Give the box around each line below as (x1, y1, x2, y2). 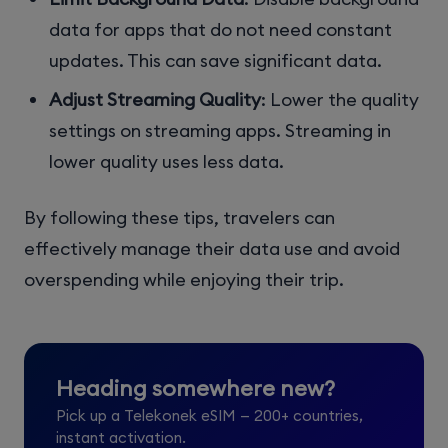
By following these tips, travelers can (24, 205, 335, 229)
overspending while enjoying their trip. (24, 267, 344, 291)
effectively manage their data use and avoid (24, 236, 400, 260)
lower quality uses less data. (49, 149, 285, 173)
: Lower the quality (261, 87, 420, 111)
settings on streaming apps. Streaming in (49, 118, 392, 142)
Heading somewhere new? (56, 373, 335, 402)
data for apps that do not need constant (49, 18, 393, 42)
